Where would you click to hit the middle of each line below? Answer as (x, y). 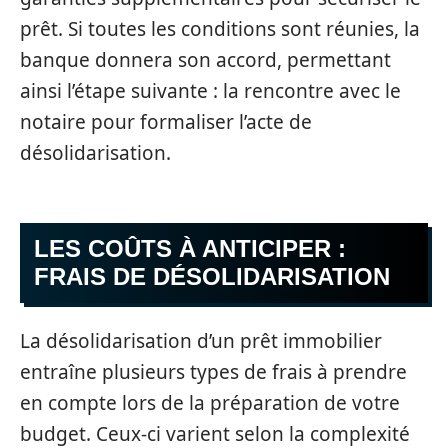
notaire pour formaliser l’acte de (166, 121)
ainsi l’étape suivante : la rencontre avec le (210, 90)
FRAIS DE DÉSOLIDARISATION (212, 276)
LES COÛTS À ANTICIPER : (190, 248)
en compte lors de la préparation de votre (210, 402)
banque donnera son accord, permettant (205, 59)
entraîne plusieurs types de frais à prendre (213, 371)
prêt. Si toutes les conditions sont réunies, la (220, 28)
